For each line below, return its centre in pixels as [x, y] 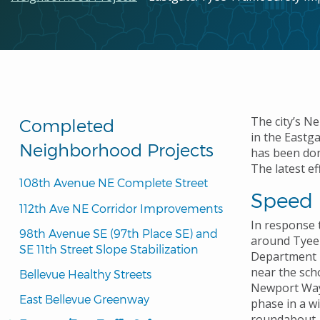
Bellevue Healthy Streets [85, 274]
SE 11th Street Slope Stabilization [109, 249]
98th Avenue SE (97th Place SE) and [119, 233]
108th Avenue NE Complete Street [114, 183]
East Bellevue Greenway [84, 299]
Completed [67, 126]
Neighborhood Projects [116, 150]
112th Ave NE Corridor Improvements [121, 208]
